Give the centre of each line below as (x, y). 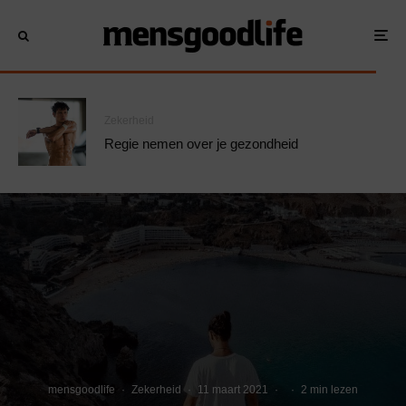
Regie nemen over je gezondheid (201, 143)
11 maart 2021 (233, 389)
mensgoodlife (82, 389)
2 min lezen (329, 389)
